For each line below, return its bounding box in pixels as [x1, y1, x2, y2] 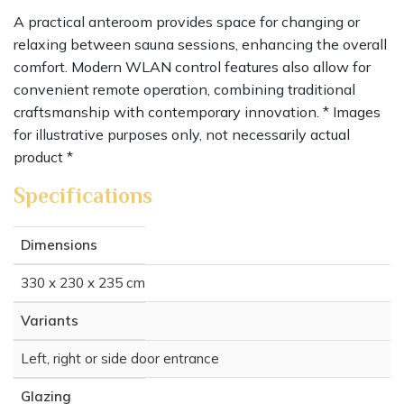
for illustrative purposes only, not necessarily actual [14, 125, 350, 144]
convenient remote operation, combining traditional [14, 80, 355, 99]
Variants [21, 312, 78, 330]
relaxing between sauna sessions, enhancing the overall [14, 35, 387, 54]
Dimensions [21, 236, 97, 254]
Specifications [14, 183, 152, 208]
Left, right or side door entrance [21, 350, 219, 368]
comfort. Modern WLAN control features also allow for [14, 58, 371, 77]
